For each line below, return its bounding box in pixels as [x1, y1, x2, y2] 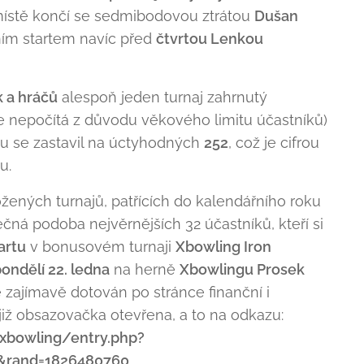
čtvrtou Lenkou [156, 30, 263, 47]
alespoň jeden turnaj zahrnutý [58, 89, 267, 106]
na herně [110, 261, 180, 278]
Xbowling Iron [175, 238, 271, 255]
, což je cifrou [228, 134, 319, 151]
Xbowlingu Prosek [180, 261, 305, 278]
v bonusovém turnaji [26, 238, 175, 255]
